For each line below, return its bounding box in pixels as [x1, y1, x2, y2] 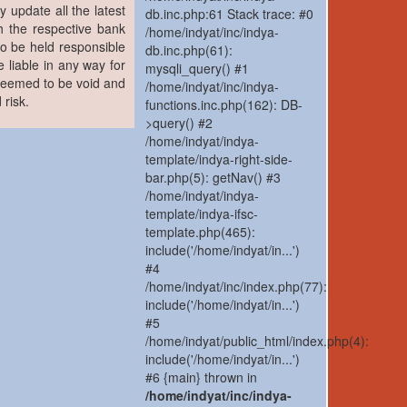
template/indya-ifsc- [145, 204, 259, 223]
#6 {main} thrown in [145, 368, 258, 387]
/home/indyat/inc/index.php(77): [145, 277, 328, 296]
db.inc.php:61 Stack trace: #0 [145, 5, 314, 24]
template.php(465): [145, 223, 256, 242]
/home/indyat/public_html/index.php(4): [145, 332, 370, 351]
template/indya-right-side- [145, 150, 293, 169]
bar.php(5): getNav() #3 [145, 168, 282, 187]
